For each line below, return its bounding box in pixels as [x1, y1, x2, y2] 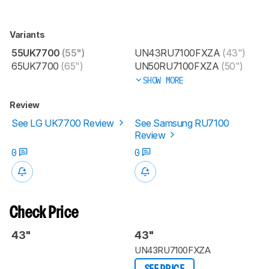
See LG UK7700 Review [11, 116, 116, 129]
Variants [10, 29, 46, 40]
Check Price [10, 205, 79, 221]
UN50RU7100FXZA [134, 59, 219, 72]
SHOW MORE [142, 74, 184, 86]
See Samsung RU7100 [134, 116, 229, 129]
